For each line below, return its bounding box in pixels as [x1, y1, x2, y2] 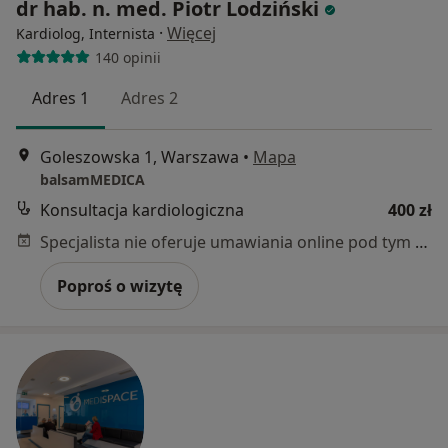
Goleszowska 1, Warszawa [40, 146, 239, 169]
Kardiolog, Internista [16, 24, 155, 44]
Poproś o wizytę [57, 275, 182, 298]
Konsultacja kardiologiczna [40, 199, 244, 222]
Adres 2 [121, 87, 178, 110]
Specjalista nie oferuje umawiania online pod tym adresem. [415, 231, 428, 254]
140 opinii [94, 47, 161, 67]
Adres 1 [32, 87, 89, 110]
